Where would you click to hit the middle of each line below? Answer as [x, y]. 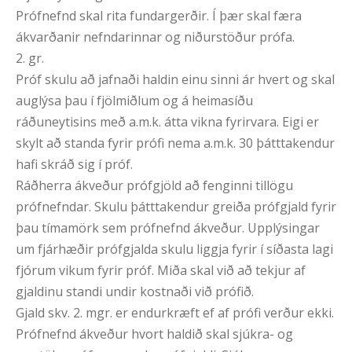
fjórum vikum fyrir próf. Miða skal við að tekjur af [161, 271]
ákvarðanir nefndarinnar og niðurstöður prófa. [155, 37]
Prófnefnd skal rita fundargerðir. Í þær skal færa [159, 16]
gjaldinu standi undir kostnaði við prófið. [135, 292]
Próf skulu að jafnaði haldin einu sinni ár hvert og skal [175, 80]
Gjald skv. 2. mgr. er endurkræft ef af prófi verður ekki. [175, 313]
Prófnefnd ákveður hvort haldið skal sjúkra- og [154, 334]
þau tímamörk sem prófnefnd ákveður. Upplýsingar [168, 228]
